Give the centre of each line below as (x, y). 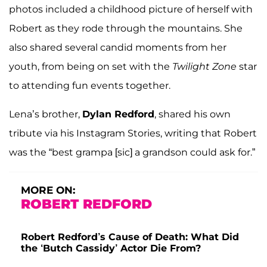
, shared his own (193, 114)
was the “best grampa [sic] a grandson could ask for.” (132, 152)
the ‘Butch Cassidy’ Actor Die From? (111, 248)
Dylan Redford (118, 114)
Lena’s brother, (46, 114)
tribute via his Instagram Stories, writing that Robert (133, 133)
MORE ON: (48, 190)
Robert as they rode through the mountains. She (126, 28)
